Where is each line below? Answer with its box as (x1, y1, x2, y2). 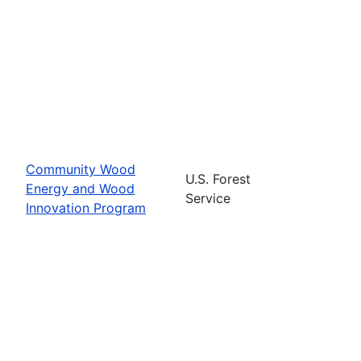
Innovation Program (26, 199, 146, 216)
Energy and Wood (26, 180, 135, 197)
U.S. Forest (185, 170, 251, 187)
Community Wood (26, 160, 135, 177)
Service (185, 189, 230, 206)
